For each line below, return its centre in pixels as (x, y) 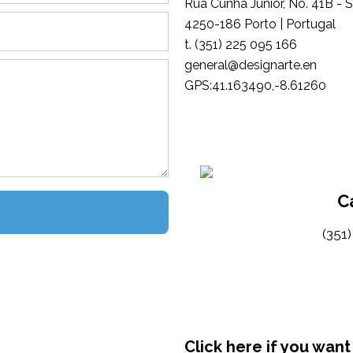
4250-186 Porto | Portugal (260, 24)
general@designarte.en (251, 65)
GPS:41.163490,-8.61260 (255, 85)
